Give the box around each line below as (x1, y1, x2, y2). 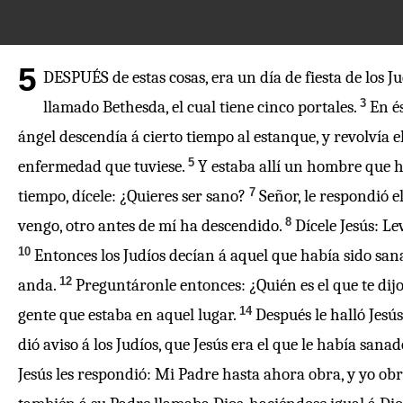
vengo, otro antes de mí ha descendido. (18, 216, 282, 236)
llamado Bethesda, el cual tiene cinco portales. (43, 97, 357, 117)
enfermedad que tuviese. (18, 157, 184, 176)
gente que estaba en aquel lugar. (18, 305, 236, 325)
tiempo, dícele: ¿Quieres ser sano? (18, 186, 246, 206)
